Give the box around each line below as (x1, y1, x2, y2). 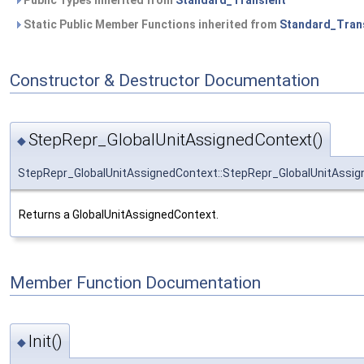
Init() (28, 331, 63, 352)
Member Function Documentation (10, 272, 261, 292)
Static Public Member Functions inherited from (21, 18, 279, 32)
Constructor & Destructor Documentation (10, 71, 319, 90)
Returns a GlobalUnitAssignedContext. (19, 207, 219, 221)
